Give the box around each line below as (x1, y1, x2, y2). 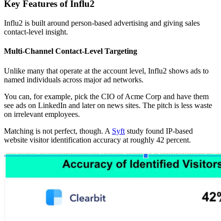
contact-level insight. (4, 28, 68, 37)
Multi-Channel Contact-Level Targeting (4, 47, 137, 56)
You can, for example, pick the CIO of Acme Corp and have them (4, 92, 209, 101)
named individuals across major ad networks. (4, 75, 144, 84)
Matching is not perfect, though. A (4, 126, 112, 135)
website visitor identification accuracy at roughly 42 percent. (4, 135, 191, 144)
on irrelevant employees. (4, 110, 80, 118)
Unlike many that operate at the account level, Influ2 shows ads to (4, 66, 209, 75)
